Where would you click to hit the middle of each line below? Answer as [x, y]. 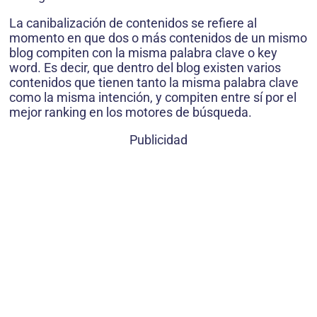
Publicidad [158, 139]
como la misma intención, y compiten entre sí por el [153, 97]
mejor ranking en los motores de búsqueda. [131, 112]
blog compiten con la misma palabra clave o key [143, 52]
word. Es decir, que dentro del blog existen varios [145, 67]
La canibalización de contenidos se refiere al [133, 23]
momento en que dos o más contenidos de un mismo [158, 38]
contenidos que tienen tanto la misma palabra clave [154, 82]
